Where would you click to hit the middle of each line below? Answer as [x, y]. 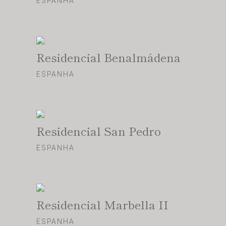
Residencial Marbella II [102, 205]
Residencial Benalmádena [108, 57]
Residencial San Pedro [99, 131]
